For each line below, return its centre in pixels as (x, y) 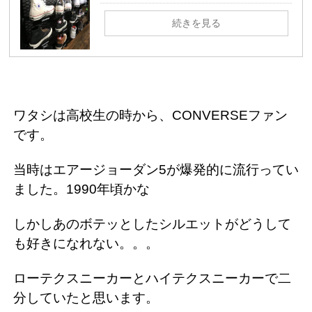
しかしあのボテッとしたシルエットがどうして (152, 224)
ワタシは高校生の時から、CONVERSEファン (150, 116)
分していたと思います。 (86, 298)
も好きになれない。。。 (86, 244)
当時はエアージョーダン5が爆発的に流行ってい (156, 170)
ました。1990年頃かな (81, 189)
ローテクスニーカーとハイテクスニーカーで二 (152, 279)
